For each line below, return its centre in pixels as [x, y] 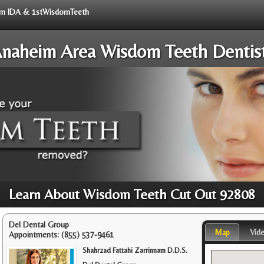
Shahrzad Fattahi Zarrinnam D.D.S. [135, 250]
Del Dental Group [39, 224]
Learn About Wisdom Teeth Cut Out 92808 [132, 194]
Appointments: [35, 234]
